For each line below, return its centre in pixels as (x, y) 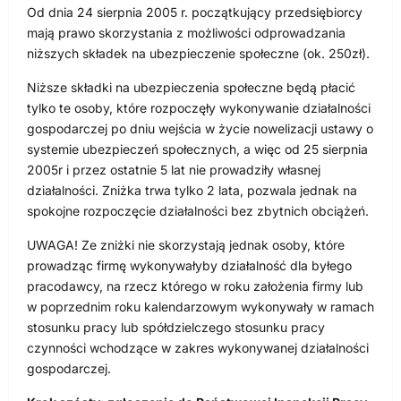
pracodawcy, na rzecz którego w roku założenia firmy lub (195, 286)
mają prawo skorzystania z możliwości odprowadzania (186, 32)
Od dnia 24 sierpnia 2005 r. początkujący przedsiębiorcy (195, 12)
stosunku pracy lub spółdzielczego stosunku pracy (176, 327)
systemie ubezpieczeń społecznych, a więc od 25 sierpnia (197, 149)
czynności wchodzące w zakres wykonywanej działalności (198, 347)
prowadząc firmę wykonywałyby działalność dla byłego (189, 265)
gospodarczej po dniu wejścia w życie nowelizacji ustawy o (200, 128)
